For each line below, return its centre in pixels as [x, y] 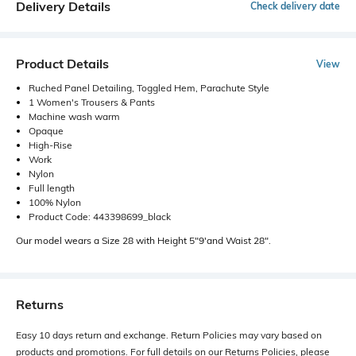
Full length [52, 188]
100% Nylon [55, 202]
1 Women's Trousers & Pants [92, 102]
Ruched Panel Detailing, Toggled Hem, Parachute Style [149, 88]
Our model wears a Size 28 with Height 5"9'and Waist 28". [143, 240]
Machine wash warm [74, 116]
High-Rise [50, 145]
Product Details [62, 64]
